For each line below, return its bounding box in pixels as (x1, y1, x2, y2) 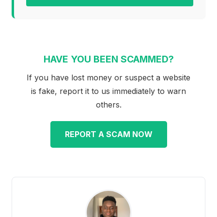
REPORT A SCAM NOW (64, 129, 153, 139)
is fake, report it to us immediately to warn (31, 86, 186, 96)
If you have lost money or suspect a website (27, 72, 190, 82)
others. (95, 99, 122, 109)
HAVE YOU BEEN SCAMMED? (43, 53, 174, 65)
